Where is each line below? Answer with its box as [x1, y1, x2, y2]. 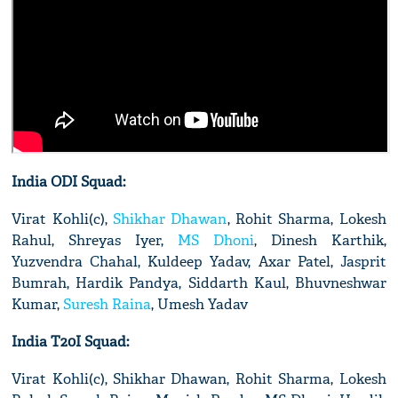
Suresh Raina [63, 295, 152, 314]
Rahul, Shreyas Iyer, [12, 231, 178, 251]
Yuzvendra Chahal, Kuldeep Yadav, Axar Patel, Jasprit [12, 252, 386, 272]
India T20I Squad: [12, 332, 130, 352]
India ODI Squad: [12, 172, 126, 192]
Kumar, [12, 295, 64, 314]
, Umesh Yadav [151, 295, 249, 314]
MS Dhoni [178, 231, 254, 251]
